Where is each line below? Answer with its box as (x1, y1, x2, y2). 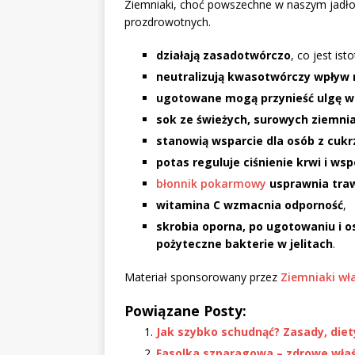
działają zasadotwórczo (156, 48, 291, 63)
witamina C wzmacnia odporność (156, 197, 343, 213)
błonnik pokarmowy (156, 176, 266, 192)
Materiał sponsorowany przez (124, 269, 281, 285)
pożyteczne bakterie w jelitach (156, 236, 333, 252)
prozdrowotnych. (124, 14, 211, 30)
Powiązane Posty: (124, 301, 246, 321)
